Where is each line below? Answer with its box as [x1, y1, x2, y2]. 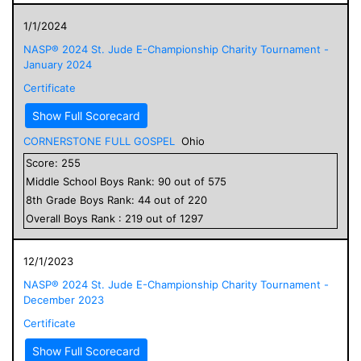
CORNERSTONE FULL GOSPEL [23, 134, 175, 147]
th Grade [32, 193, 80, 206]
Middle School [26, 174, 97, 188]
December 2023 [23, 293, 104, 306]
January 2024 [23, 57, 92, 71]
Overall [26, 211, 64, 225]
